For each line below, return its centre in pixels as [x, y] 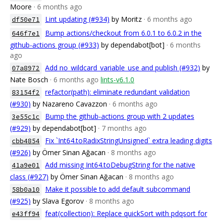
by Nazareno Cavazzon [70, 104]
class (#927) [29, 177]
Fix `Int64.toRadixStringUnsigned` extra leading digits [129, 140]
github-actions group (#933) [55, 45]
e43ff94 [26, 214]
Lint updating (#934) [77, 19]
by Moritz [127, 19]
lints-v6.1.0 [117, 80]
